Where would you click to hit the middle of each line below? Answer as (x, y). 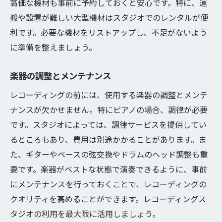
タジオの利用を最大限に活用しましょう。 (85, 214)
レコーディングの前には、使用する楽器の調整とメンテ (109, 95)
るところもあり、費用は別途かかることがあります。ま (108, 139)
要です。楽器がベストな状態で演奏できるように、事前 (109, 169)
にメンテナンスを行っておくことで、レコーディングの (108, 184)
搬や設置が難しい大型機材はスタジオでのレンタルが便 (109, 17)
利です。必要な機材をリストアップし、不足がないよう (109, 32)
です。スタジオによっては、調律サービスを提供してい (108, 124)
